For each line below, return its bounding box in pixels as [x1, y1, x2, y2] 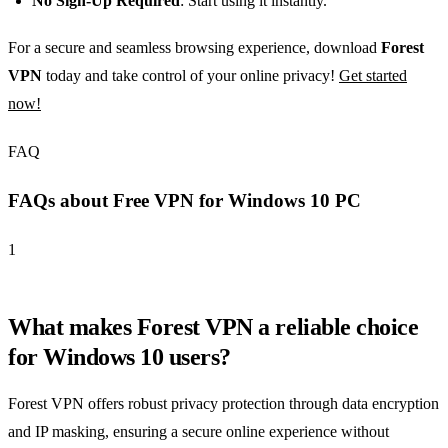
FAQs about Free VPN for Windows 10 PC [8, 190, 361, 212]
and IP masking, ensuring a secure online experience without [8, 422, 389, 440]
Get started [339, 67, 407, 85]
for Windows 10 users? [8, 343, 231, 370]
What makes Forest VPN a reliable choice [8, 313, 419, 340]
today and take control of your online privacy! [42, 67, 339, 85]
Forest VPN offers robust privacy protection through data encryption [8, 394, 439, 412]
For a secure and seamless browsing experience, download [8, 39, 381, 57]
